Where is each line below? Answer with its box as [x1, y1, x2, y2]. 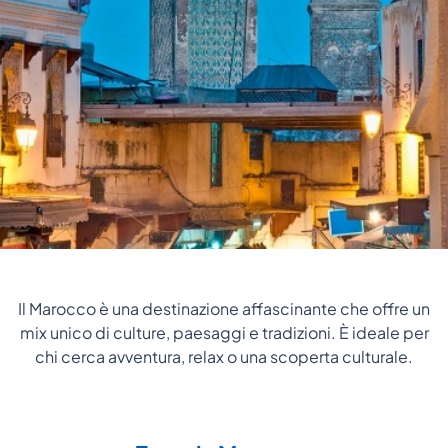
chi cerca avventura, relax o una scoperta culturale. [35, 346, 413, 368]
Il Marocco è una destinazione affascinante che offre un [18, 298, 430, 320]
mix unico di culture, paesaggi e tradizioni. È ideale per [19, 322, 429, 344]
